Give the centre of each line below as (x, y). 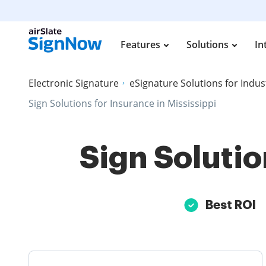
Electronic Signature (74, 83)
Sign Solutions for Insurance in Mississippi (122, 103)
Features (140, 45)
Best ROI (230, 205)
